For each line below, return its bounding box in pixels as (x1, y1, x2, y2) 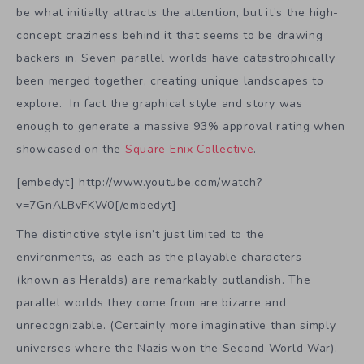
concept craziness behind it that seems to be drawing (16, 28, 323, 43)
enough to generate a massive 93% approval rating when (16, 119, 346, 134)
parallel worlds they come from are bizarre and (16, 294, 287, 310)
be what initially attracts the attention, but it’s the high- (16, 5, 340, 20)
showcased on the (16, 141, 125, 157)
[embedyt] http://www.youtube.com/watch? (16, 174, 262, 190)
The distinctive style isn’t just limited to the (16, 226, 265, 242)
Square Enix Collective (124, 141, 254, 157)
